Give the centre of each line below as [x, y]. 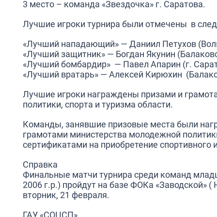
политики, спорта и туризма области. [98, 104]
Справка [40, 164]
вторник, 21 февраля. [66, 195]
